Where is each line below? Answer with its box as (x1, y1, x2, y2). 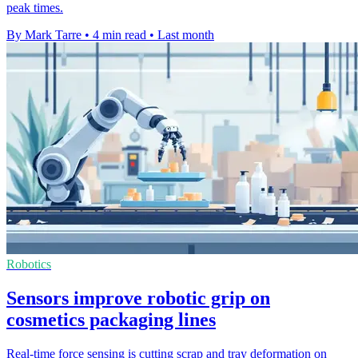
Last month (157, 28, 214, 42)
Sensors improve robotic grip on (6, 288, 270, 309)
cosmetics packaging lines (6, 309, 216, 331)
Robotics (6, 257, 51, 272)
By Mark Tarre (6, 28, 82, 42)
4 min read (93, 28, 146, 42)
